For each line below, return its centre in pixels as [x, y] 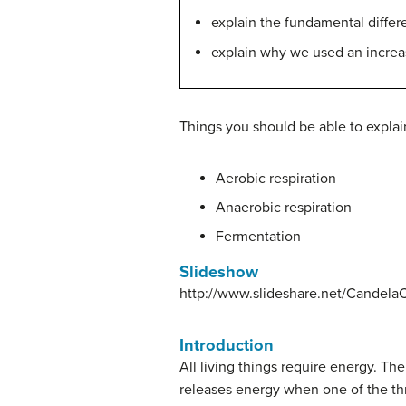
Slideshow [219, 272]
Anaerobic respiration [284, 208]
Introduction [227, 345]
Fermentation [258, 237]
